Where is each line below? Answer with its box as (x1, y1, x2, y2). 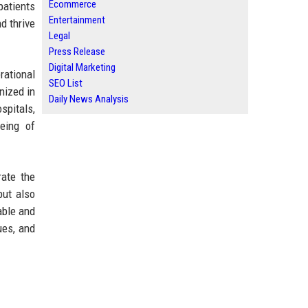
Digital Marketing (49, 61, 115, 74)
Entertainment (49, 14, 105, 26)
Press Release (49, 45, 105, 58)
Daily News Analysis (49, 93, 129, 105)
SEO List (49, 77, 82, 89)
